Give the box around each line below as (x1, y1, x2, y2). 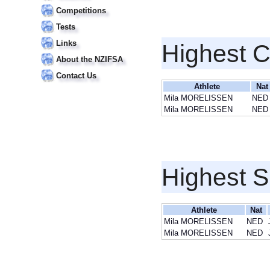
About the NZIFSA (56, 55, 123, 64)
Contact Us (56, 71, 96, 80)
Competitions (56, 6, 106, 15)
